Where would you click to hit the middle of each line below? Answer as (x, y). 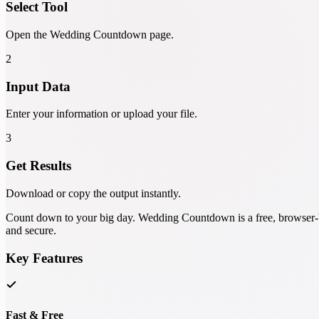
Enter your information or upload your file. (101, 114)
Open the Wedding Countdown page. (90, 34)
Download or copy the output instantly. (93, 193)
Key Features (44, 258)
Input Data (38, 86)
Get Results (38, 166)
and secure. (31, 230)
